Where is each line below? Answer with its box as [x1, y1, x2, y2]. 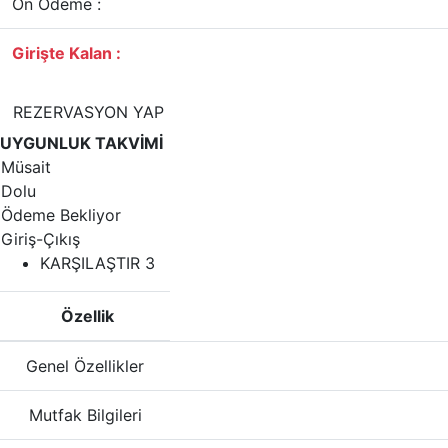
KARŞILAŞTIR [40, 253, 145, 273]
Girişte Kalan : [12, 43, 121, 63]
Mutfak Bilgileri [28, 405, 142, 425]
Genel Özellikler [26, 356, 144, 376]
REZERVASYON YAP [13, 102, 164, 122]
